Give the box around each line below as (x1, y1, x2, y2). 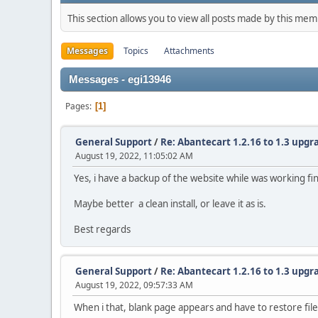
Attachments (164, 45, 214, 57)
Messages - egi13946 (69, 74, 171, 85)
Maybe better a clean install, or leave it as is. (74, 197, 266, 210)
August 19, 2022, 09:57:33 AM (75, 279, 193, 291)
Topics (124, 45, 148, 57)
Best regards (74, 223, 131, 236)
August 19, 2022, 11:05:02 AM (75, 150, 193, 162)
